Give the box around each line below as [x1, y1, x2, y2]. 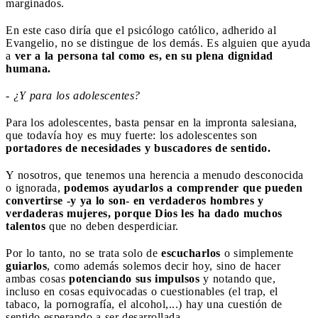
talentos [6, 219, 49, 232]
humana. [6, 62, 51, 75]
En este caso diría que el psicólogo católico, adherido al [6, 23, 276, 36]
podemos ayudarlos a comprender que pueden [64, 181, 302, 194]
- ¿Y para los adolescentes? [6, 89, 141, 102]
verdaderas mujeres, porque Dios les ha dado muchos [6, 207, 283, 219]
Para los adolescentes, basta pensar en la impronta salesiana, [6, 116, 297, 128]
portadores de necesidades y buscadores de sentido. [6, 141, 270, 154]
